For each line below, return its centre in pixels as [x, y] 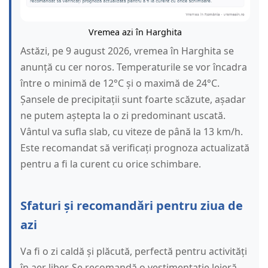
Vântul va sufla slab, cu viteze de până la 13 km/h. [132, 132]
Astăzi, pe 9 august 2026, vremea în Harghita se [127, 51]
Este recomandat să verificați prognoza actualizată [135, 148]
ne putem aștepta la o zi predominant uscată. [123, 116]
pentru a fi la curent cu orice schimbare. [111, 164]
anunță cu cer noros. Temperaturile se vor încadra [134, 67]
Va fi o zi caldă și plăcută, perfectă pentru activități [134, 252]
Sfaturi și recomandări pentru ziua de [132, 206]
